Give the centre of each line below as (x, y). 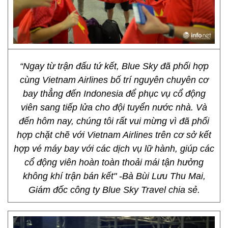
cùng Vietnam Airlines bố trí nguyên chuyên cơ (114, 80)
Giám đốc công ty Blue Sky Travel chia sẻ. (114, 190)
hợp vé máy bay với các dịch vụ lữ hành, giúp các (114, 149)
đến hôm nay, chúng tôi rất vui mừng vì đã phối (114, 121)
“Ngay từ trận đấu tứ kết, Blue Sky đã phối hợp (114, 66)
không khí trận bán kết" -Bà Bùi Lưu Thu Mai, (114, 176)
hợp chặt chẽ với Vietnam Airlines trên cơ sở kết (114, 135)
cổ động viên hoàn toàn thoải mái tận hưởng (114, 162)
